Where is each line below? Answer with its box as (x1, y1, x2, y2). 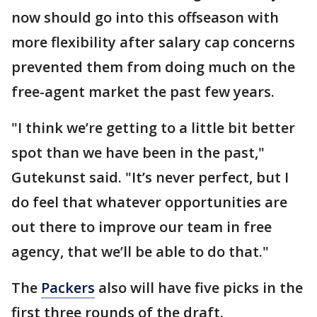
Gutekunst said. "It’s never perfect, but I (11, 168, 289, 188)
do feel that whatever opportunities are (11, 192, 287, 212)
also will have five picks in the (95, 278, 303, 298)
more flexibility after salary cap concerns (11, 33, 295, 52)
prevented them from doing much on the (11, 57, 295, 77)
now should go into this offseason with (11, 8, 279, 28)
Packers (41, 278, 95, 298)
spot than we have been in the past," (11, 143, 265, 163)
